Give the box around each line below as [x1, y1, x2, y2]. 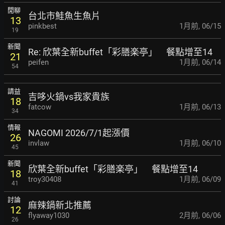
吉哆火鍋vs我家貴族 [28, 91, 109, 102]
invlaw [28, 138, 49, 148]
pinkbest [28, 21, 57, 31]
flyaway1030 [28, 210, 69, 220]
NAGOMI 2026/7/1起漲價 [28, 127, 130, 138]
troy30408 [28, 174, 61, 184]
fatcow [28, 102, 51, 111]
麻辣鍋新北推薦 [28, 199, 91, 210]
